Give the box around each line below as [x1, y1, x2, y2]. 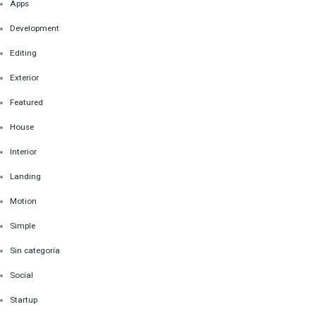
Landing [10, 171, 42, 182]
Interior [10, 147, 37, 157]
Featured [10, 97, 44, 108]
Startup [10, 295, 38, 305]
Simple [10, 221, 36, 231]
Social [10, 270, 34, 281]
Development [10, 23, 60, 34]
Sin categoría [10, 245, 61, 256]
